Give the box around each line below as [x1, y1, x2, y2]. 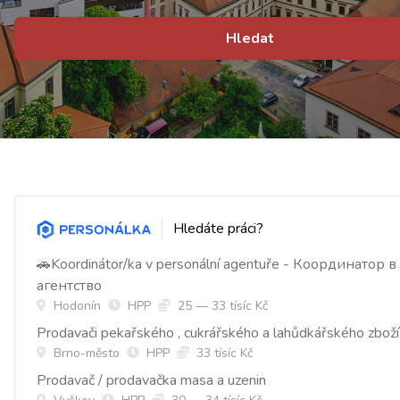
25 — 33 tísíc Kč [178, 297, 268, 315]
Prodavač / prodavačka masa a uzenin [37, 371, 266, 391]
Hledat [226, 29, 274, 48]
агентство [37, 276, 102, 296]
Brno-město [50, 345, 120, 362]
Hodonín [50, 297, 101, 315]
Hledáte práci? [173, 219, 263, 239]
